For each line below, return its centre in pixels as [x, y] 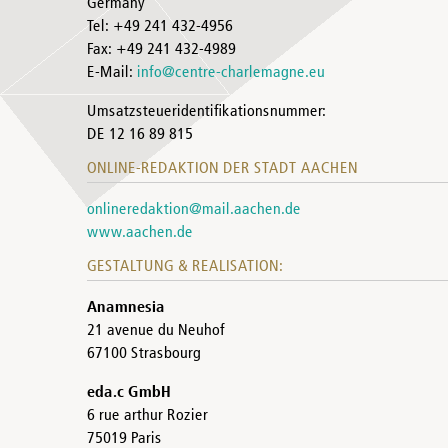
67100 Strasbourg [144, 354]
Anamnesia [126, 308]
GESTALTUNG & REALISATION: [185, 267]
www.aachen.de [140, 233]
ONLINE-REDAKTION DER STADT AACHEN [222, 169]
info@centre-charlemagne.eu [231, 73]
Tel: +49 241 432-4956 [160, 27]
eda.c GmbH [129, 393]
